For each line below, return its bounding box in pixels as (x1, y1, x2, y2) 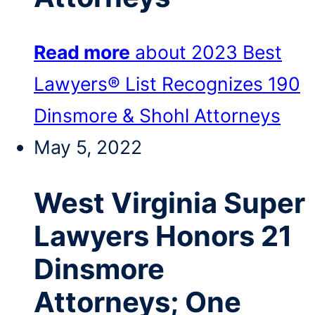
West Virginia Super (34, 186, 305, 221)
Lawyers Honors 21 (34, 219, 292, 254)
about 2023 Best (135, 41, 282, 64)
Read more (34, 41, 130, 64)
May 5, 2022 (34, 136, 142, 159)
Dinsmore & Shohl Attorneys (34, 104, 281, 127)
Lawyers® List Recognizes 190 (34, 72, 300, 96)
